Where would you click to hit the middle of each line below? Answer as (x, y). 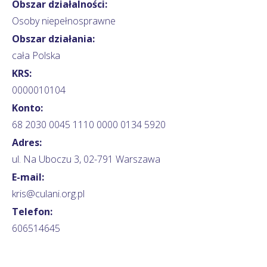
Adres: (27, 142)
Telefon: (32, 211)
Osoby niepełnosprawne (64, 21)
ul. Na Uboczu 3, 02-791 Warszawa (86, 159)
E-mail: (28, 177)
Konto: (27, 108)
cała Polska (36, 55)
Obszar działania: (53, 38)
